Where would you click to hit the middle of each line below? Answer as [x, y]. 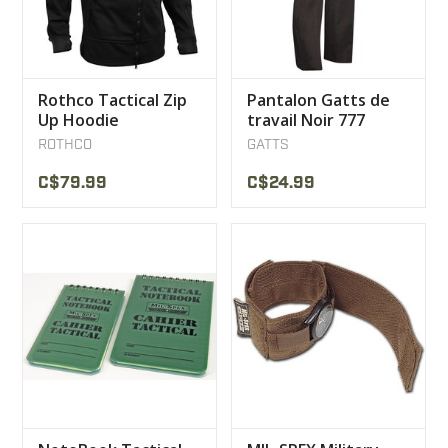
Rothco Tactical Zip [112, 100]
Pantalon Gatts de [318, 100]
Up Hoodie [78, 120]
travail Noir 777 [306, 120]
